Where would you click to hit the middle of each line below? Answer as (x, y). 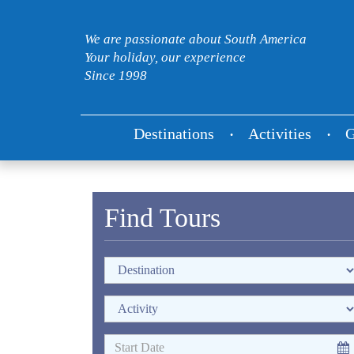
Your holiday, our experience (165, 57)
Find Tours (162, 218)
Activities (280, 134)
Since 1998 (116, 75)
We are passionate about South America (196, 39)
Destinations (174, 134)
